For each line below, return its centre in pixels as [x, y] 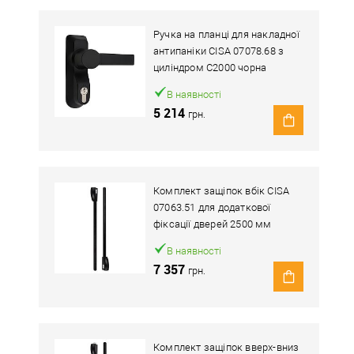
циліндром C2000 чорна [210, 68]
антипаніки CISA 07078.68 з [219, 51]
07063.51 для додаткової [212, 207]
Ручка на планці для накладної [226, 34]
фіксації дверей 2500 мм [213, 224]
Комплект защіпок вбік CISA [222, 191]
